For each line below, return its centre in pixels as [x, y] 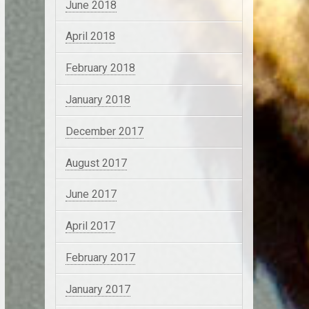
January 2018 [98, 99]
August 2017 [96, 163]
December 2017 [104, 131]
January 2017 [98, 289]
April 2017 [90, 226]
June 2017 [91, 195]
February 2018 [100, 68]
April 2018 [90, 37]
